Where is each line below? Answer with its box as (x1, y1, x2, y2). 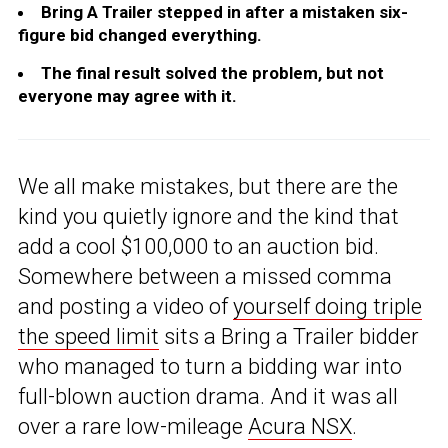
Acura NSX (248, 414, 352, 440)
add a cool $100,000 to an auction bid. (18, 234, 379, 260)
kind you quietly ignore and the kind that (18, 204, 399, 230)
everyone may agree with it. (18, 86, 237, 107)
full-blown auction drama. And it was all (18, 384, 398, 410)
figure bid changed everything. (18, 25, 262, 46)
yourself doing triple (233, 294, 422, 320)
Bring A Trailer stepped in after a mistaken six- (41, 2, 408, 23)
